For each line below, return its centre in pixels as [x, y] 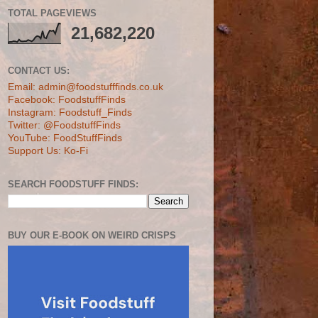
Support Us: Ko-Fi [48, 150]
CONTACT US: [39, 71]
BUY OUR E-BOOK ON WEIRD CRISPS [92, 235]
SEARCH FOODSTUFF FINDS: [73, 184]
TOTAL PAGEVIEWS [52, 13]
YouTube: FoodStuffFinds [65, 138]
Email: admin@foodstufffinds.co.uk [86, 87]
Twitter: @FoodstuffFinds [64, 125]
